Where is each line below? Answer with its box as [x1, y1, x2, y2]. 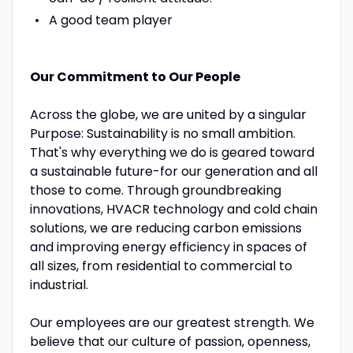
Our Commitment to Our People [29, 67, 240, 86]
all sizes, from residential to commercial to [29, 256, 292, 275]
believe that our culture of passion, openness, [29, 332, 310, 351]
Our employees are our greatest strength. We [29, 313, 314, 332]
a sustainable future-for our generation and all [29, 162, 318, 180]
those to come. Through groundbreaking [29, 180, 281, 199]
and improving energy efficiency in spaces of [29, 237, 307, 256]
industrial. [29, 275, 88, 294]
